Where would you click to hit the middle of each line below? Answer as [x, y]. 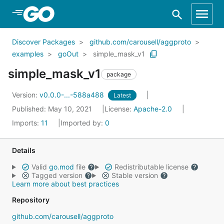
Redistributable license [151, 167]
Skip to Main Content [60, 13]
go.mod [61, 167]
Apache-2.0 [153, 109]
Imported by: [83, 123]
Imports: [26, 123]
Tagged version [57, 175]
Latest [122, 95]
